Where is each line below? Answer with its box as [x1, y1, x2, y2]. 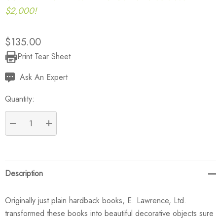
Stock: [5, 70, 26, 81]
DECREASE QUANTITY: [13, 129, 95, 141]
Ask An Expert [20, 72, 68, 83]
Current [5, 58, 30, 69]
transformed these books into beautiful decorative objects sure [5, 208, 214, 219]
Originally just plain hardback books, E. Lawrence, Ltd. [5, 195, 186, 206]
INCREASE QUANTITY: [49, 129, 129, 141]
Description [5, 168, 43, 179]
